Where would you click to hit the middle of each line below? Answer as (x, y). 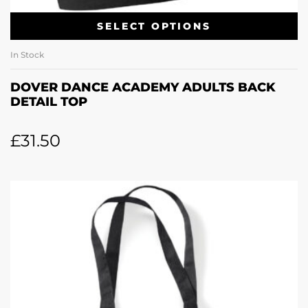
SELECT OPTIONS (154, 26)
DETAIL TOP (49, 102)
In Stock (27, 55)
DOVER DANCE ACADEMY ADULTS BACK (143, 88)
